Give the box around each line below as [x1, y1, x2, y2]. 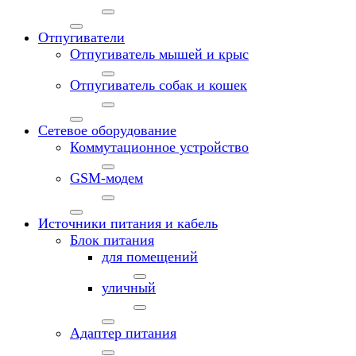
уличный [102, 279, 156, 296]
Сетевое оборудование [38, 122, 176, 138]
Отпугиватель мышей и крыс [70, 45, 249, 62]
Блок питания [70, 231, 154, 248]
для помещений [102, 248, 198, 265]
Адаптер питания [70, 324, 176, 341]
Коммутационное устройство [70, 138, 249, 155]
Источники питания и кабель [38, 215, 218, 231]
